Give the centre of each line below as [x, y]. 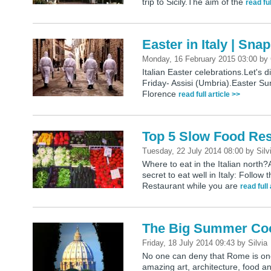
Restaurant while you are [191, 186]
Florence [161, 94]
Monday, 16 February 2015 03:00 [201, 59]
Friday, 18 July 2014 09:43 [190, 243]
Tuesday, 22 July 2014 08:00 [194, 151]
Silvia [258, 243]
